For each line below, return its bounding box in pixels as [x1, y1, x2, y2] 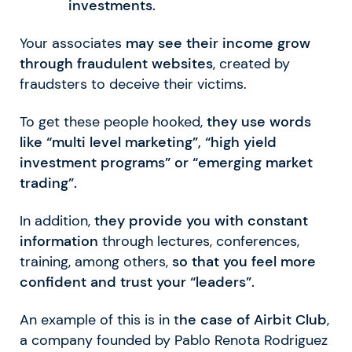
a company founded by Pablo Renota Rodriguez [20, 331, 328, 349]
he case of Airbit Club [179, 310, 327, 328]
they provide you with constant [94, 211, 308, 229]
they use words [207, 112, 311, 130]
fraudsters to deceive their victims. [20, 75, 247, 93]
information [20, 232, 98, 250]
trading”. [20, 174, 81, 192]
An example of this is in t [20, 310, 179, 328]
